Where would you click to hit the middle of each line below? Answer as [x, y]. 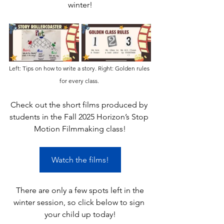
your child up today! [80, 214]
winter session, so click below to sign [80, 202]
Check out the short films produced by [80, 105]
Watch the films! [80, 160]
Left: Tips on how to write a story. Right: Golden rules [80, 68]
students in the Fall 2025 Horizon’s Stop [80, 117]
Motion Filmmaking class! [80, 129]
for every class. [80, 81]
